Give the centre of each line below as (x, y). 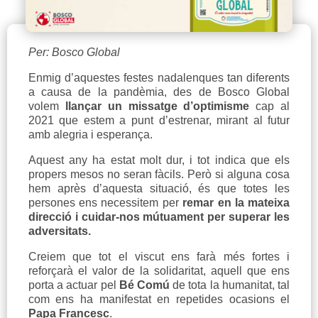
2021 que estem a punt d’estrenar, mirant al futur (159, 121)
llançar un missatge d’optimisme (157, 106)
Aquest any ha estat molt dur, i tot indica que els (159, 160)
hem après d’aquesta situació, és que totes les (159, 189)
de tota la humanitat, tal (230, 285)
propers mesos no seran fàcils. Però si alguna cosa (159, 175)
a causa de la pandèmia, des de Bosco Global (159, 92)
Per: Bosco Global (74, 53)
